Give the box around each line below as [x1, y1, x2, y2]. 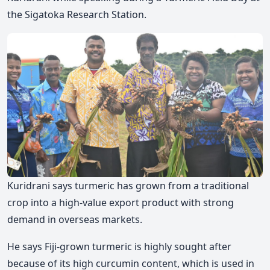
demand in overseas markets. [7, 212, 142, 226]
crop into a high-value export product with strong [7, 195, 234, 209]
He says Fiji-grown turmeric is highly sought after [7, 240, 231, 254]
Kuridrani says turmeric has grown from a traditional [7, 178, 249, 192]
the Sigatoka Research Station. [7, 7, 149, 21]
